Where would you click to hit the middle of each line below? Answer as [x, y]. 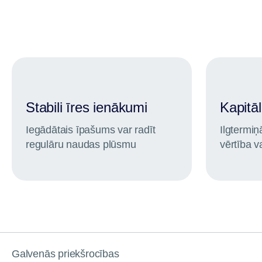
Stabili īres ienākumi [87, 107]
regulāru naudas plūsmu [81, 144]
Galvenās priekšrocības [65, 254]
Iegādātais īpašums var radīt [91, 130]
